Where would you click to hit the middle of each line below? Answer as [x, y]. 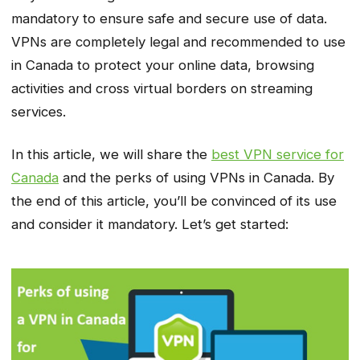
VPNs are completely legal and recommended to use [178, 42]
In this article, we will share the [111, 154]
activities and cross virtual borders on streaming [162, 89]
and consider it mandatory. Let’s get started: [150, 224]
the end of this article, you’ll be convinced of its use [174, 200]
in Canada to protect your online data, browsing [163, 65]
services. [39, 112]
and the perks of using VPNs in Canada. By [196, 177]
